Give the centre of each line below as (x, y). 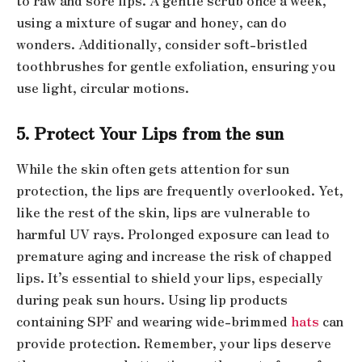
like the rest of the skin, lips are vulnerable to (163, 212)
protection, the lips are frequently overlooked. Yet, (180, 190)
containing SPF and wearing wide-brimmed (154, 321)
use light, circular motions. (103, 87)
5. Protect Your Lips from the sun (150, 133)
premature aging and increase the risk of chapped (174, 255)
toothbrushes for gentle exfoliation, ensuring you (176, 65)
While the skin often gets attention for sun (153, 168)
